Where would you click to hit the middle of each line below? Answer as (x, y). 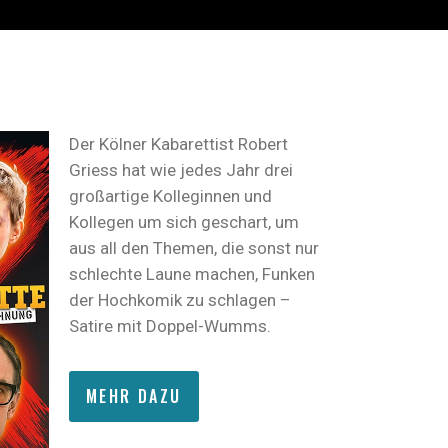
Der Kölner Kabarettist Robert (178, 144)
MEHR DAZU (134, 396)
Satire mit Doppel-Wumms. (170, 326)
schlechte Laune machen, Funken (192, 274)
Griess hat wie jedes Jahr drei (181, 170)
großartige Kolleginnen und (170, 196)
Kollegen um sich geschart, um (184, 222)
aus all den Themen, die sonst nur (194, 248)
